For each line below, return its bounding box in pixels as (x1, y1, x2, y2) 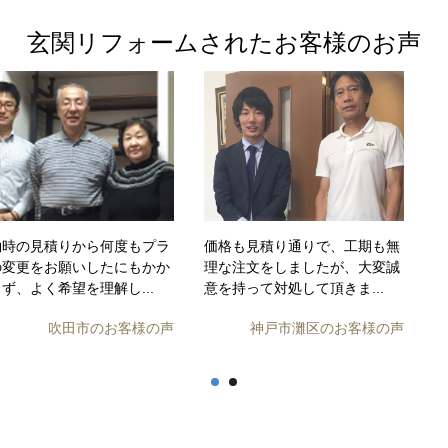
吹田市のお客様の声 (48, 320, 174, 336)
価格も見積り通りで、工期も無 (204, 238, 400, 254)
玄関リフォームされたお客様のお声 (27, 29, 421, 56)
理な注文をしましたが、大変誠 (204, 259, 400, 275)
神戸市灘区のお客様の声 (250, 320, 404, 336)
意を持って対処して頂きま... (204, 280, 384, 296)
